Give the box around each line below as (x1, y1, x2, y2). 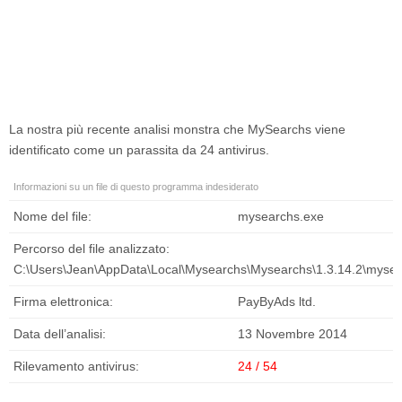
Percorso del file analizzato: (13, 241, 170, 257)
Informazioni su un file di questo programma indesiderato (13, 181, 258, 193)
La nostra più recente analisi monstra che (9, 122, 248, 137)
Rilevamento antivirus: (13, 359, 139, 374)
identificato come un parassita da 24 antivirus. (9, 143, 269, 158)
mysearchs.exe (238, 209, 324, 224)
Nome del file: (13, 209, 92, 224)
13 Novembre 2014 (238, 327, 347, 342)
